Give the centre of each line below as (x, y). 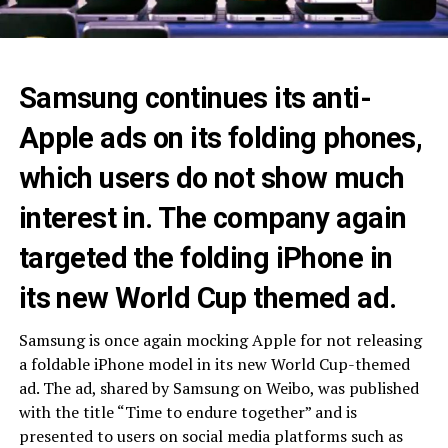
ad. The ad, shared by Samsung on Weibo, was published (218, 387)
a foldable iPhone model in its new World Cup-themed (214, 363)
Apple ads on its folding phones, (220, 137)
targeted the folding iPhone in (205, 257)
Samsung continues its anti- (195, 97)
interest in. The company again (212, 217)
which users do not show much (211, 177)
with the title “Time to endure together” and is (187, 411)
